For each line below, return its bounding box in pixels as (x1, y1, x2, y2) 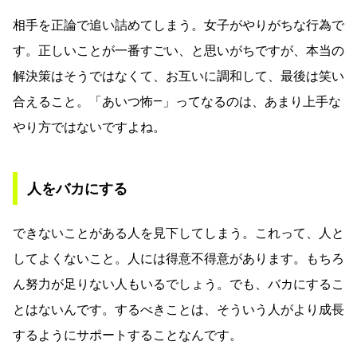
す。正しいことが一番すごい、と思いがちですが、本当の (13, 42, 344, 58)
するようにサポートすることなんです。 (13, 327, 242, 343)
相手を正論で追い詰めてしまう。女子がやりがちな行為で (13, 17, 344, 33)
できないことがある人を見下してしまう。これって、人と (13, 225, 344, 241)
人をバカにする (27, 179, 127, 197)
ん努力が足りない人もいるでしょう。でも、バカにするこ (13, 276, 344, 292)
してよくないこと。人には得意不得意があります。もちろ (13, 250, 344, 266)
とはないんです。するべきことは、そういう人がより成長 (13, 301, 344, 317)
